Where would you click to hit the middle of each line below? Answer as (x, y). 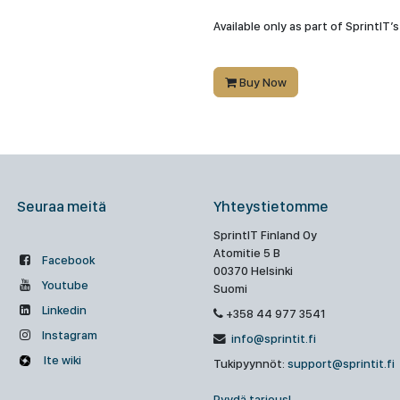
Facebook (69, 259)
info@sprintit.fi (272, 338)
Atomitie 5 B (247, 252)
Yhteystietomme (271, 206)
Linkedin (65, 309)
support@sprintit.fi (341, 363)
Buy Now (262, 83)
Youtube (66, 284)
